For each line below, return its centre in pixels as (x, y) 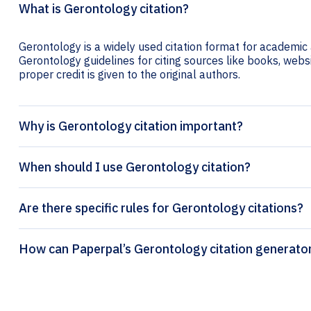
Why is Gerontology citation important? (131, 126)
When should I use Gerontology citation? (135, 167)
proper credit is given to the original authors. (129, 75)
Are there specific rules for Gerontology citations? (161, 208)
